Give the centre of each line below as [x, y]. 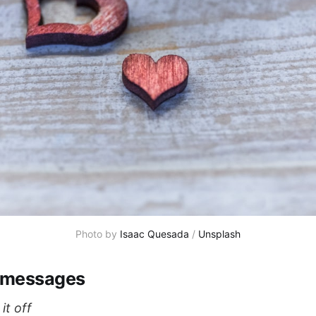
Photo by [98, 234]
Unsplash [219, 234]
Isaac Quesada [154, 234]
